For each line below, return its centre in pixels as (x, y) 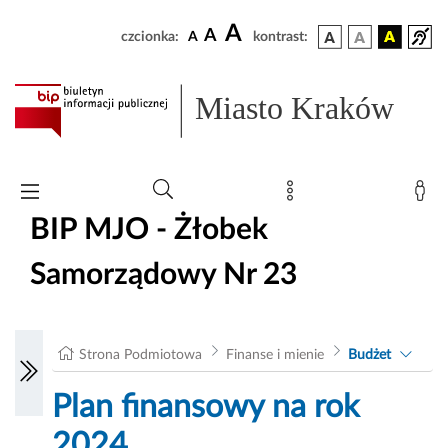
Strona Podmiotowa (141, 355)
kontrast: (280, 37)
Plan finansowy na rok (206, 407)
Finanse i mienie (274, 355)
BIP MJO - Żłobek (149, 229)
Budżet (369, 355)
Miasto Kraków (295, 108)
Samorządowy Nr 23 (163, 274)
